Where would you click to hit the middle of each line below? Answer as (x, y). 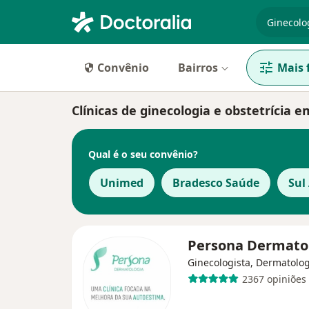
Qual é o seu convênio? (143, 154)
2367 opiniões (274, 279)
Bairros (198, 68)
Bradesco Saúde (216, 183)
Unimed (122, 183)
